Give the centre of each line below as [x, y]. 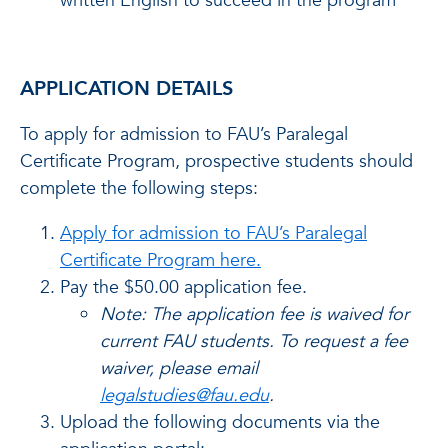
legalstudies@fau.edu [184, 395]
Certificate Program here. [160, 260]
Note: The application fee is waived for [254, 314]
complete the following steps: [139, 188]
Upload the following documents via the [220, 422]
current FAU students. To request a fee [254, 341]
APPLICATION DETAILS [126, 88]
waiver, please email [179, 368]
